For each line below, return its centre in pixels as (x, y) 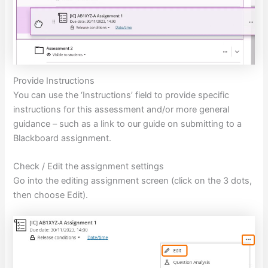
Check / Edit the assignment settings (89, 167)
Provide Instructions (54, 80)
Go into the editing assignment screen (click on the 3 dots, (133, 181)
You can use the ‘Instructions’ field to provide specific (121, 95)
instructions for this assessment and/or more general (121, 109)
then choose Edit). (51, 195)
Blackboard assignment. (63, 138)
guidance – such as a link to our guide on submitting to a (128, 124)
